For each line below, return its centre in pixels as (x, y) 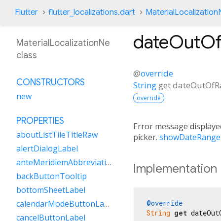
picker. (146, 137)
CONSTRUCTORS (51, 82)
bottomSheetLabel (51, 190)
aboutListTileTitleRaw (57, 135)
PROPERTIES (40, 121)
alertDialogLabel (47, 148)
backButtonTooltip (52, 176)
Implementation (175, 168)
